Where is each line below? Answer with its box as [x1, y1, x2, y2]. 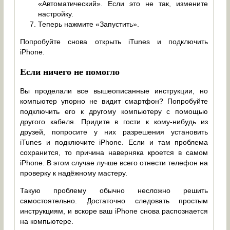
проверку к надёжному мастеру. [20, 169, 128, 178]
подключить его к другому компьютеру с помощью [20, 107, 208, 116]
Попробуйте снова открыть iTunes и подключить [20, 37, 208, 46]
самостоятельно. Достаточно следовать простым [20, 197, 208, 205]
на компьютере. [20, 217, 74, 226]
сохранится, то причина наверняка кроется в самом [20, 148, 208, 157]
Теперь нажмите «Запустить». [38, 20, 140, 29]
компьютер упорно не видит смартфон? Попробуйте [20, 97, 208, 106]
